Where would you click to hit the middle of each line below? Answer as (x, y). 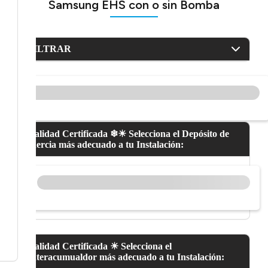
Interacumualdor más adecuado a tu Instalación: (126, 257)
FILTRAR (49, 49)
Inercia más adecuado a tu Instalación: (105, 145)
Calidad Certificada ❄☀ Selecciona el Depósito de (128, 134)
